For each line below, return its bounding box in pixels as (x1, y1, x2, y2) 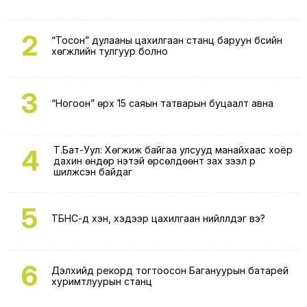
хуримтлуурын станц (51, 275, 152, 287)
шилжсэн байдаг (53, 165, 132, 177)
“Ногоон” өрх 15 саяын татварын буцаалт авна (51, 97, 273, 109)
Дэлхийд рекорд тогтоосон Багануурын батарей (51, 264, 288, 276)
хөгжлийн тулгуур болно (51, 45, 168, 57)
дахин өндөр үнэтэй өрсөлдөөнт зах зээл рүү (53, 154, 256, 167)
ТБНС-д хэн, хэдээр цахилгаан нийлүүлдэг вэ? (51, 212, 265, 224)
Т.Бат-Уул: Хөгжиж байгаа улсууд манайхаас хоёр (53, 143, 293, 156)
